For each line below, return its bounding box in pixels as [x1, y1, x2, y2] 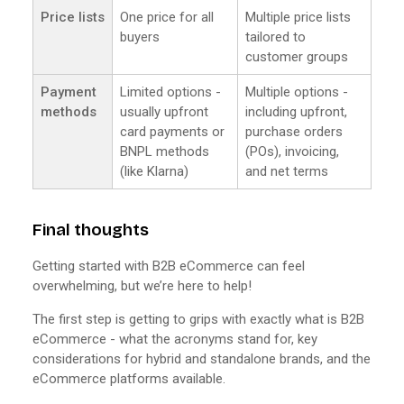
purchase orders [245, 123, 343, 140]
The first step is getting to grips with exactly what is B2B [32, 310, 364, 327]
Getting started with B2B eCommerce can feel [32, 257, 305, 274]
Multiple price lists [245, 8, 351, 25]
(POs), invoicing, [245, 142, 339, 160]
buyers [120, 28, 160, 45]
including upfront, [245, 103, 347, 120]
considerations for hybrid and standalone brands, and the [32, 350, 371, 367]
